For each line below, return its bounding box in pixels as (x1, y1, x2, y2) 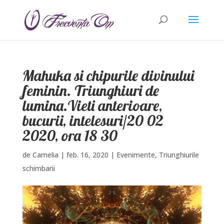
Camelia (32, 150, 58, 159)
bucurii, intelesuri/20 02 (22, 111, 163, 130)
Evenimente (116, 150, 155, 159)
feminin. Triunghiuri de (22, 81, 159, 100)
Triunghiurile (158, 150, 199, 159)
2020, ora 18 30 (22, 126, 117, 145)
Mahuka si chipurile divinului (22, 66, 194, 85)
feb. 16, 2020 (66, 150, 108, 159)
